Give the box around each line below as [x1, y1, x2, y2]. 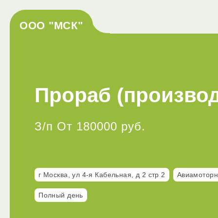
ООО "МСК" [19, 19, 83, 32]
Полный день [38, 191, 83, 200]
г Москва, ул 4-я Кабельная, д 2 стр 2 [38, 171, 165, 179]
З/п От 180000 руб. [35, 120, 146, 133]
